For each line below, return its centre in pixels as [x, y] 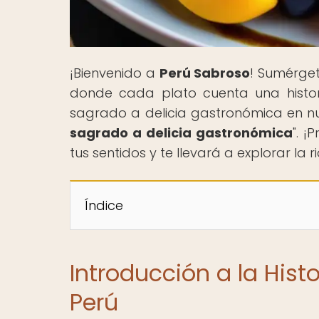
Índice [104, 205]
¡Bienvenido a [115, 73]
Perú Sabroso [205, 73]
